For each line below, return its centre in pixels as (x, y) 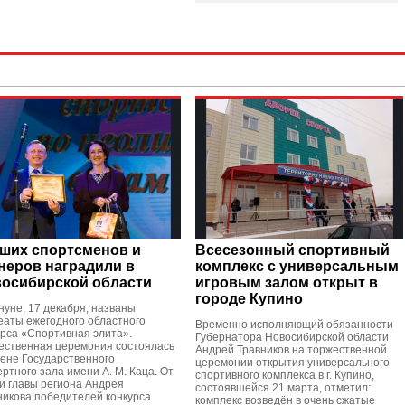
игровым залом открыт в (287, 283)
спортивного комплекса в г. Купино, (285, 375)
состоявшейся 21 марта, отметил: (283, 388)
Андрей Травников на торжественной (291, 350)
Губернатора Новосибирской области (292, 337)
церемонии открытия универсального (292, 363)
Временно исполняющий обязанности (294, 325)
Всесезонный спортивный (292, 250)
